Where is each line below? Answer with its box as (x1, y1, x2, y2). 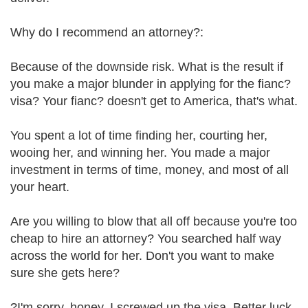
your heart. (10, 180, 69, 194)
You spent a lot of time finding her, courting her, (10, 129, 267, 142)
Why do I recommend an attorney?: (10, 25, 203, 39)
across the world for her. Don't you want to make (10, 249, 274, 263)
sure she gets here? (10, 266, 120, 280)
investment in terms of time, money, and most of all (10, 163, 289, 177)
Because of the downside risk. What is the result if (10, 60, 283, 74)
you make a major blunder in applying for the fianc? (10, 77, 291, 91)
